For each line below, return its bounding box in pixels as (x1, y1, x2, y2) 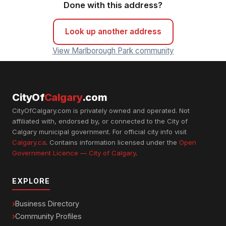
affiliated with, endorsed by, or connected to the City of (12, 117, 188, 125)
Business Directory (15, 199, 79, 208)
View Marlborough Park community (52, 46, 174, 55)
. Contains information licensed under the (46, 138, 179, 146)
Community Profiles (15, 212, 82, 220)
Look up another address (65, 27, 161, 36)
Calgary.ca (12, 138, 46, 146)
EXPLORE (12, 177, 50, 185)
